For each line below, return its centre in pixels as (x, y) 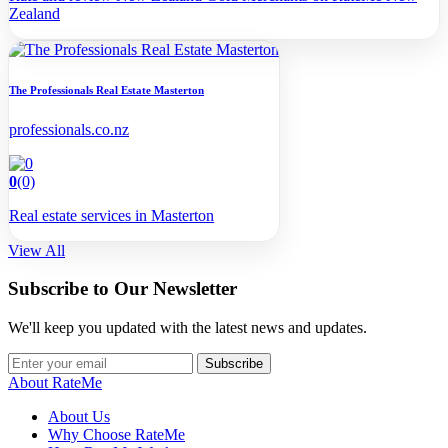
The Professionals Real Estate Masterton (106, 89)
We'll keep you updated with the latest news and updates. (187, 328)
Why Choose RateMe (116, 435)
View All (36, 250)
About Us (79, 417)
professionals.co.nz (69, 129)
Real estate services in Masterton (111, 215)
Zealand (34, 13)
